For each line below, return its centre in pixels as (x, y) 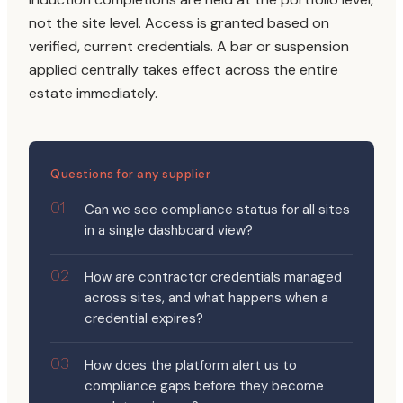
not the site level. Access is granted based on (179, 23)
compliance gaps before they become (204, 386)
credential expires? (144, 318)
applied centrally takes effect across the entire (184, 70)
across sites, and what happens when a (206, 298)
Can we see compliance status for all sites (217, 210)
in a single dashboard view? (169, 230)
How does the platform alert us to (191, 365)
